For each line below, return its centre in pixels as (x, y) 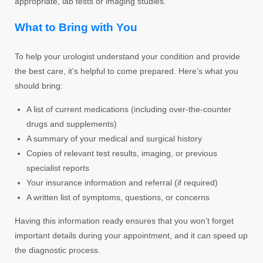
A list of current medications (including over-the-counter (129, 109)
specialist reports (58, 168)
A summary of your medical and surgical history (114, 138)
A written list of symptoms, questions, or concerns (118, 197)
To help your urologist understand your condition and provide (127, 56)
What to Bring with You (76, 27)
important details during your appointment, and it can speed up (131, 235)
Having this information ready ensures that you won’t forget (124, 220)
